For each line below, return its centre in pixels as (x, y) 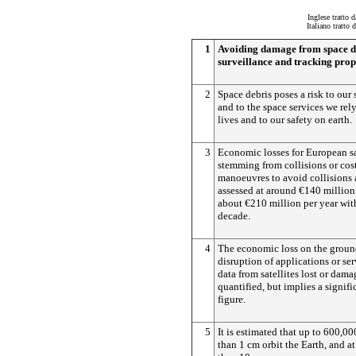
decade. (234, 216)
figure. (232, 299)
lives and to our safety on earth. (285, 120)
